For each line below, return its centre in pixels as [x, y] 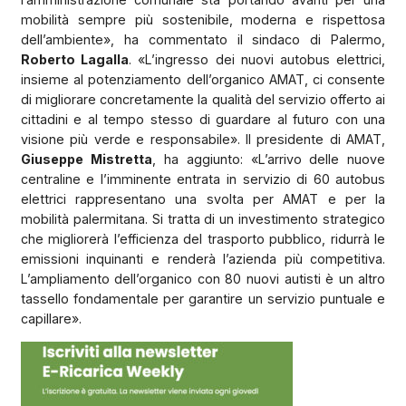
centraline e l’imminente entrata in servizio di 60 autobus [203, 179]
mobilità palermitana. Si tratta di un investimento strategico [203, 218]
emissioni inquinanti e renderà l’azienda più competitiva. [203, 258]
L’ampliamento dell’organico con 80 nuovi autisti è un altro [203, 278]
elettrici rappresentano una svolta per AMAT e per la [203, 198]
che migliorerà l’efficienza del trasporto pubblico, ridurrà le [203, 238]
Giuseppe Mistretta [86, 159]
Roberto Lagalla [74, 59]
